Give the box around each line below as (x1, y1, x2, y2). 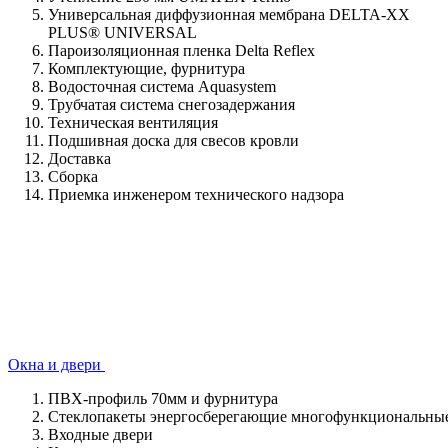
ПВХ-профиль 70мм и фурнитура (48, 389, 278, 407)
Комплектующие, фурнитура (48, 59, 245, 77)
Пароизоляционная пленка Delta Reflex (48, 41, 315, 59)
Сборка (48, 167, 98, 185)
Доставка (48, 149, 111, 167)
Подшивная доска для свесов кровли (48, 131, 299, 149)
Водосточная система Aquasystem (48, 77, 276, 95)
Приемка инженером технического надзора (48, 185, 344, 203)
